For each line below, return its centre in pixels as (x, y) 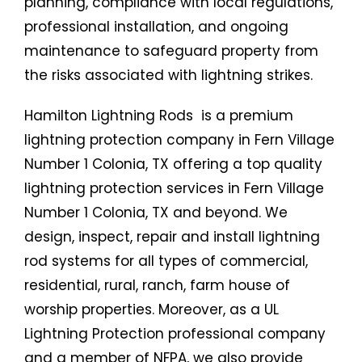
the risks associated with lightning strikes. (168, 76)
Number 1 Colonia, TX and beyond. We (156, 213)
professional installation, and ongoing (156, 27)
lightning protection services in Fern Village (174, 189)
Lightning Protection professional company (175, 334)
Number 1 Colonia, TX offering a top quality (173, 164)
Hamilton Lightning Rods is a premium (159, 116)
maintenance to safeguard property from (171, 51)
